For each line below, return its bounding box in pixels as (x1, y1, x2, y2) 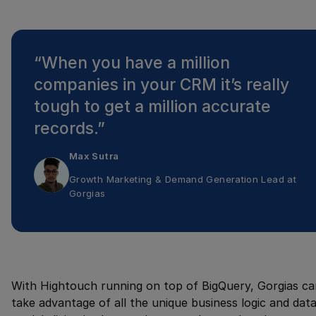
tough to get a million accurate (34, 96, 271, 116)
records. (34, 118, 97, 138)
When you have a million (42, 52, 230, 73)
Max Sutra (69, 150, 119, 162)
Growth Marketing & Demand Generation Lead (69, 174, 284, 186)
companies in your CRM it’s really (34, 74, 289, 95)
